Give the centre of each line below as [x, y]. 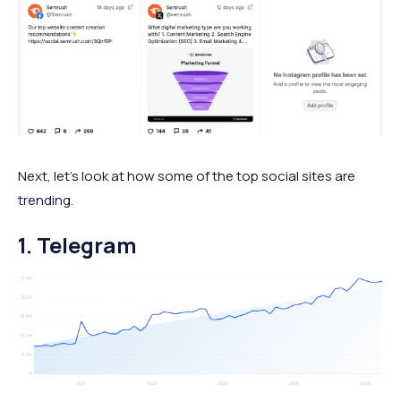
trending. [47, 200]
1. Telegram [77, 245]
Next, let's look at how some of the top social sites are [187, 176]
